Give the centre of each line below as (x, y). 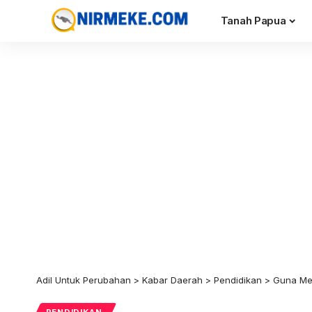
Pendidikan (238, 280)
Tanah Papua (253, 21)
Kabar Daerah (172, 280)
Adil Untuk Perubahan (84, 280)
